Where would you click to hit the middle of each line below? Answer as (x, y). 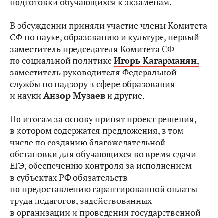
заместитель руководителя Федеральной (93, 73)
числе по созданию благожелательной (88, 143)
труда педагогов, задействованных (81, 201)
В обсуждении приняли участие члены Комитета (109, 26)
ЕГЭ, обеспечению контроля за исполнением (101, 166)
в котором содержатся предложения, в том (97, 131)
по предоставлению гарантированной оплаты (103, 189)
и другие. (125, 96)
